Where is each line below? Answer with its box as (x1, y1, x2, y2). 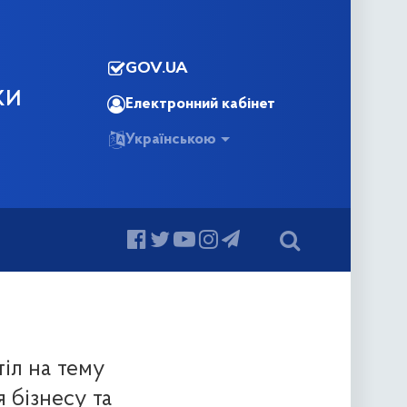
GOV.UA (125, 60, 188, 77)
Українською (125, 131, 216, 148)
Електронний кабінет (125, 95, 275, 113)
